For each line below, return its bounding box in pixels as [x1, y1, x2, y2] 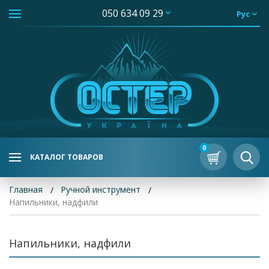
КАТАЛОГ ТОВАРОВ [30, 152, 103, 162]
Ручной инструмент [61, 184, 141, 195]
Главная [9, 184, 43, 195]
